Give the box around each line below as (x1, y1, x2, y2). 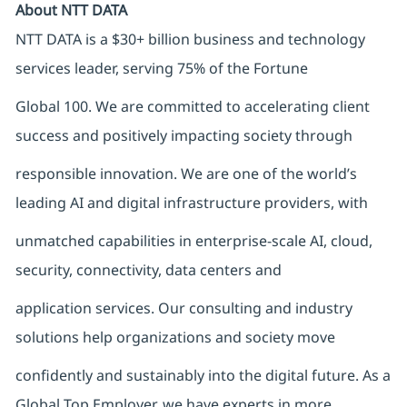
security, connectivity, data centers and (15, 260, 282, 281)
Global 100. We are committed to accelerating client (15, 96, 370, 117)
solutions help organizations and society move (15, 327, 335, 348)
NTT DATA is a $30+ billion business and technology (15, 29, 365, 50)
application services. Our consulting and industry (15, 298, 352, 319)
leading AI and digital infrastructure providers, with (15, 193, 368, 213)
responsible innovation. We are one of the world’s (15, 164, 357, 184)
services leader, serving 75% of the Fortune (15, 58, 308, 79)
